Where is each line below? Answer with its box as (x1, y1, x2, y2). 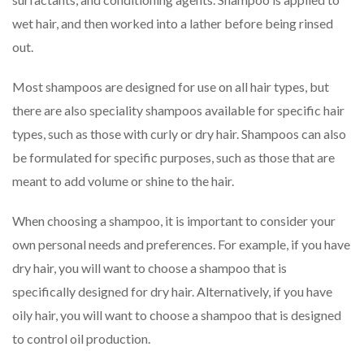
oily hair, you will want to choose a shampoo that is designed (12, 306, 341, 323)
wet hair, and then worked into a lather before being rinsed (12, 15, 333, 31)
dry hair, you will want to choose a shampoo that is (12, 259, 287, 275)
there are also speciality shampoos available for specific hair (12, 102, 344, 118)
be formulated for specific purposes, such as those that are (12, 149, 335, 165)
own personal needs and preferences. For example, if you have (12, 236, 350, 252)
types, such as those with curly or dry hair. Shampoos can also (12, 125, 346, 141)
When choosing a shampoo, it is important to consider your (12, 212, 336, 228)
